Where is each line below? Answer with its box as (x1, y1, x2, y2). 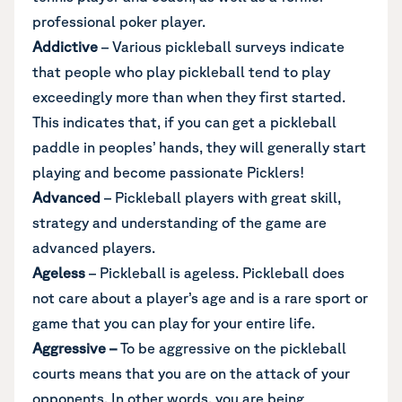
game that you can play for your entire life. (32, 315, 315, 331)
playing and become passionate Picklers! (32, 164, 304, 180)
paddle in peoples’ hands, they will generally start (32, 139, 366, 155)
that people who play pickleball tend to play (32, 64, 330, 80)
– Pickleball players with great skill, (100, 189, 341, 205)
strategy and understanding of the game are (32, 214, 327, 231)
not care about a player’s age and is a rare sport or (32, 290, 368, 306)
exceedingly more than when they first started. (32, 89, 345, 105)
